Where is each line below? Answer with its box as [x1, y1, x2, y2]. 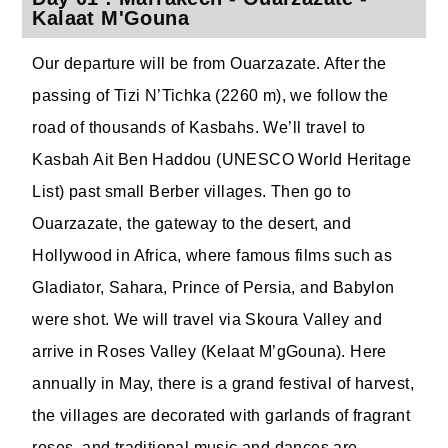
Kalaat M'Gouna [32, 7, 190, 29]
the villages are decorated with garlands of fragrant [32, 407, 411, 424]
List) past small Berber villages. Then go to [32, 183, 352, 200]
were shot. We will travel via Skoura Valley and [32, 311, 383, 328]
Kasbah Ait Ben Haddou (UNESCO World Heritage [32, 151, 412, 168]
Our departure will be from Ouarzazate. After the [32, 55, 387, 72]
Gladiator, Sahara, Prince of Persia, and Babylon [32, 279, 395, 296]
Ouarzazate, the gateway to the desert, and [32, 215, 352, 232]
